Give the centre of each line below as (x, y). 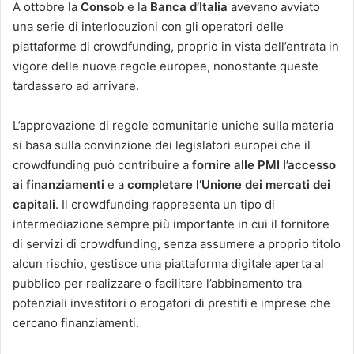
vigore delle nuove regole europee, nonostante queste (166, 66)
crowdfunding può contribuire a (102, 165)
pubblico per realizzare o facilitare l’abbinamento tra (157, 284)
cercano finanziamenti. (76, 323)
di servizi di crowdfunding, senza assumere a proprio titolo (177, 244)
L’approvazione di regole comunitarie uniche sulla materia (173, 126)
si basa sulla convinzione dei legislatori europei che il (162, 145)
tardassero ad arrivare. (76, 86)
